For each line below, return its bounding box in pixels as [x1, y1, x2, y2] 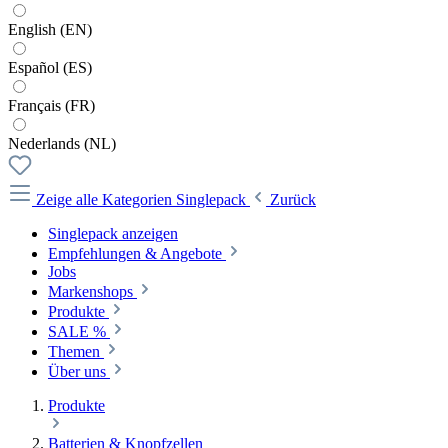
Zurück [270, 190, 316, 208]
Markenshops [48, 282, 133, 300]
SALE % [48, 322, 106, 340]
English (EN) [8, 20, 92, 38]
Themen [48, 342, 100, 360]
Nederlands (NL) [8, 134, 116, 152]
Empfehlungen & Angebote [48, 244, 222, 262]
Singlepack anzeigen [48, 224, 178, 242]
